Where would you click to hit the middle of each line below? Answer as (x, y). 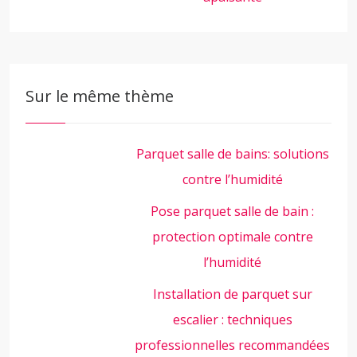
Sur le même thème (100, 96)
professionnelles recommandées (233, 345)
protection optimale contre (232, 237)
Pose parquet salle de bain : (233, 211)
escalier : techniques (232, 320)
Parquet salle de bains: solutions (232, 154)
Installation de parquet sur (232, 294)
